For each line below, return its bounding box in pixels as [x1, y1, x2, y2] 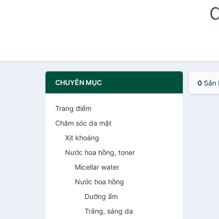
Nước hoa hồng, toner [65, 148, 135, 156]
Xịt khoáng [65, 133, 99, 142]
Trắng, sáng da [85, 207, 133, 215]
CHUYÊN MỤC [55, 78, 102, 87]
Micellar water [75, 163, 119, 171]
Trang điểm [55, 104, 91, 112]
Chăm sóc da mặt [55, 119, 111, 127]
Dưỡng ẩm [85, 192, 118, 200]
